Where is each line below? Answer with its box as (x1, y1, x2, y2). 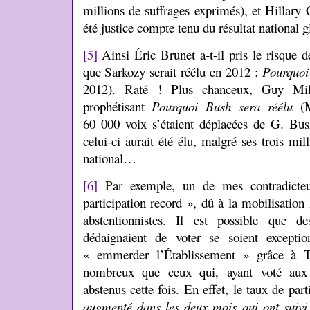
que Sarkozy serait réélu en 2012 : (82, 63, 263, 80)
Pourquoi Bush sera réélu (152, 98, 293, 115)
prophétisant (82, 98, 152, 115)
